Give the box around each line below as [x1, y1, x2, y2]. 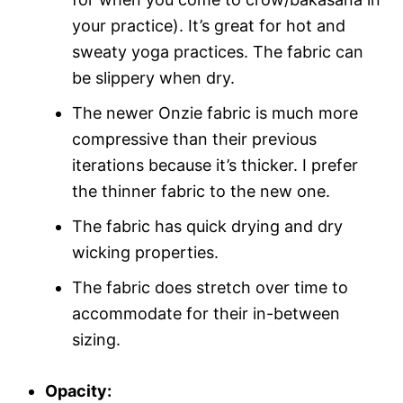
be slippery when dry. [72, 67, 235, 87]
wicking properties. [72, 242, 219, 262]
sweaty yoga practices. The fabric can [72, 41, 363, 61]
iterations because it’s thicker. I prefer [72, 155, 358, 175]
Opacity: [45, 381, 112, 400]
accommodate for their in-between [72, 303, 340, 323]
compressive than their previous [72, 129, 317, 148]
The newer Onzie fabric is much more [72, 103, 358, 122]
